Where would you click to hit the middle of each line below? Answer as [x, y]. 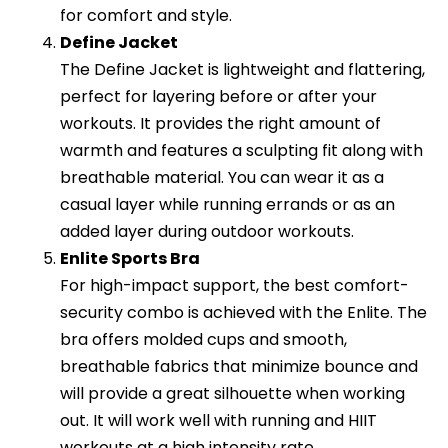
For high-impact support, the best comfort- [234, 286]
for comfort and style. [146, 16]
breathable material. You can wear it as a [222, 178]
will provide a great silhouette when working [232, 394]
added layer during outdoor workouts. [207, 232]
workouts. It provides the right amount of [220, 124]
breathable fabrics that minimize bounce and [239, 367]
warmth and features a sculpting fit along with [241, 151]
